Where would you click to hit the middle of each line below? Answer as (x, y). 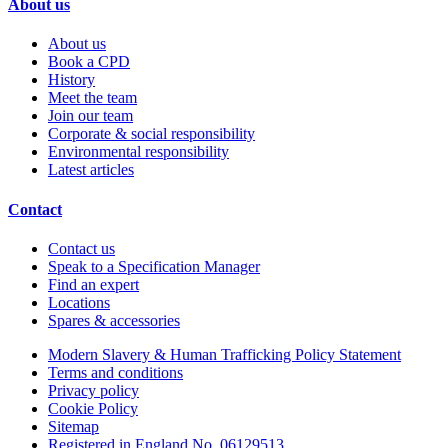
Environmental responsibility (138, 152)
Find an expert (93, 284)
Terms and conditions (115, 372)
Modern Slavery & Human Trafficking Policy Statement (224, 354)
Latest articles (91, 170)
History (71, 80)
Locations (79, 302)
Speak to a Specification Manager (154, 266)
